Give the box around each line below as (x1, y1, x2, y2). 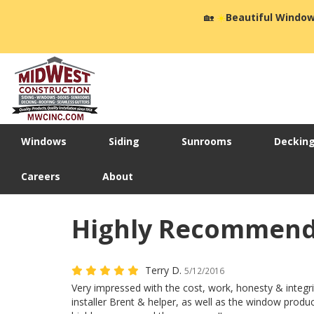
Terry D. (145, 264, 184, 278)
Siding (109, 135, 139, 149)
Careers (21, 170, 60, 184)
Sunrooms (182, 135, 232, 149)
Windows (21, 135, 67, 149)
